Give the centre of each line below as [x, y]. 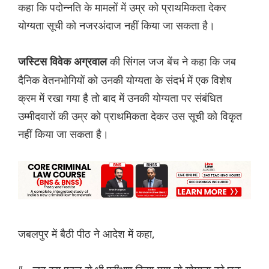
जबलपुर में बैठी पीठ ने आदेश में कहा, [86, 234]
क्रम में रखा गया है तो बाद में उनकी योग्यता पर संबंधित [120, 98]
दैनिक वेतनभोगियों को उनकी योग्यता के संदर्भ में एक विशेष [125, 80]
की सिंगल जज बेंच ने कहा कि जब [173, 62]
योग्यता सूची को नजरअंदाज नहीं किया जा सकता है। [116, 26]
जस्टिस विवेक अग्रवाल [64, 62]
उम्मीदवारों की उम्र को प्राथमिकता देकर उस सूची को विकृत [130, 116]
